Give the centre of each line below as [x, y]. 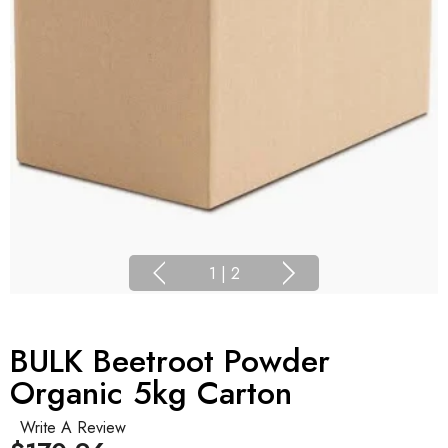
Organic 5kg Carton [151, 393]
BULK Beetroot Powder [170, 361]
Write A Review [73, 428]
